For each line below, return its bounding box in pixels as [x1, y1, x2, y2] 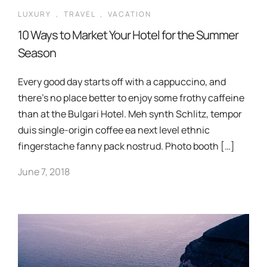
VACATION [108, 9, 151, 19]
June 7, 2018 [18, 165, 70, 178]
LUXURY [18, 9, 51, 19]
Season [18, 45, 56, 61]
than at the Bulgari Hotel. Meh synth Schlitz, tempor [18, 107, 242, 120]
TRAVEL [64, 9, 95, 19]
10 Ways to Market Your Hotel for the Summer [18, 27, 238, 43]
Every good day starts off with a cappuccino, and [18, 75, 226, 88]
